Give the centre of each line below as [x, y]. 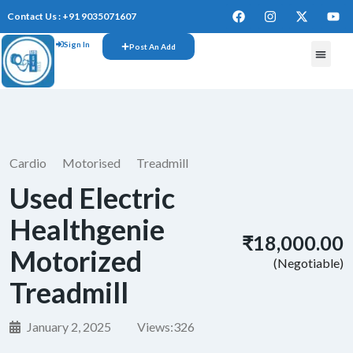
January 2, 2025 [68, 327]
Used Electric [92, 198]
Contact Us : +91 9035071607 [71, 16]
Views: [155, 327]
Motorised [91, 163]
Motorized [76, 261]
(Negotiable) [307, 263]
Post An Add [152, 46]
